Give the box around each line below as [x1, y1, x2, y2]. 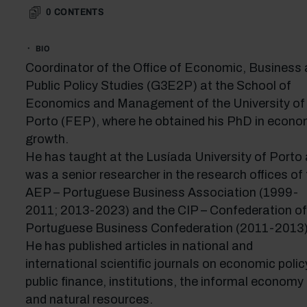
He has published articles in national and [25, 239, 253, 253]
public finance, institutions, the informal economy [25, 275, 304, 288]
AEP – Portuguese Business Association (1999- [25, 186, 298, 199]
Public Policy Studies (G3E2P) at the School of [25, 79, 291, 93]
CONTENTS [53, 7, 104, 17]
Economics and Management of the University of [25, 97, 305, 110]
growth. [25, 132, 69, 146]
